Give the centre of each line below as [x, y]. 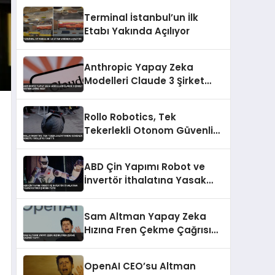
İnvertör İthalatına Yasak [145, 180]
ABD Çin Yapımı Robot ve [145, 166]
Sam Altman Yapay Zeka [145, 216]
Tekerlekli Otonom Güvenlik [151, 130]
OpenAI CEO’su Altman [140, 266]
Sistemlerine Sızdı [127, 94]
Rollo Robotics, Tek [130, 117]
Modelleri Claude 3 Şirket [144, 80]
